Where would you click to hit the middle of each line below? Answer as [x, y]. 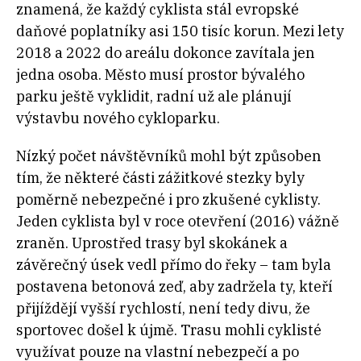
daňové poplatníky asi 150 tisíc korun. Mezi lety [180, 31]
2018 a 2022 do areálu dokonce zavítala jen [166, 53]
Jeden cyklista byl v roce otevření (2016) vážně [178, 222]
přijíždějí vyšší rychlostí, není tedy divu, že [163, 309]
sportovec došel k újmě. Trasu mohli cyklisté [169, 330]
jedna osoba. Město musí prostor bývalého [160, 75]
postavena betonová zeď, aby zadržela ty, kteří [174, 287]
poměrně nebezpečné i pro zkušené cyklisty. [168, 200]
